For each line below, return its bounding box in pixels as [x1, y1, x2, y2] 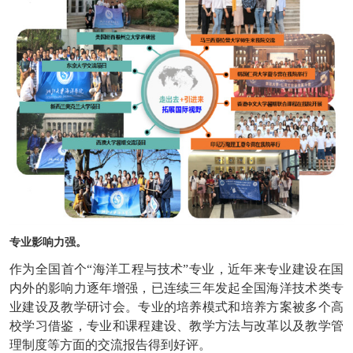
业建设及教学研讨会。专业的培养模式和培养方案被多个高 [9, 299, 344, 314]
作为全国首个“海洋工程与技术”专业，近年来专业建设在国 [9, 262, 344, 276]
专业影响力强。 [9, 236, 87, 248]
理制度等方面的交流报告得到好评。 [9, 337, 211, 351]
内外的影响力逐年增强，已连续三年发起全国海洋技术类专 [9, 281, 344, 295]
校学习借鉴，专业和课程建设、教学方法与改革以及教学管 [9, 318, 344, 333]
